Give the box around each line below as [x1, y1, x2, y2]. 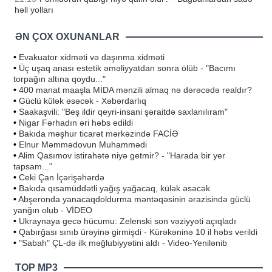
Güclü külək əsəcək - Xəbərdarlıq [19, 96, 146, 106]
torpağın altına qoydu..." [13, 74, 106, 84]
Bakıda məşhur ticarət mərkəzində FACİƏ [19, 129, 178, 139]
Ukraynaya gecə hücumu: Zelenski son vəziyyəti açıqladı [19, 216, 236, 226]
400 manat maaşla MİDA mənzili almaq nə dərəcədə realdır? [19, 85, 252, 95]
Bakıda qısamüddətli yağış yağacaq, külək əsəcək [19, 183, 210, 194]
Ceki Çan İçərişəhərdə [19, 172, 104, 183]
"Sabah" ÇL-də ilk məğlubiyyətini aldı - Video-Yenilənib [19, 238, 227, 248]
